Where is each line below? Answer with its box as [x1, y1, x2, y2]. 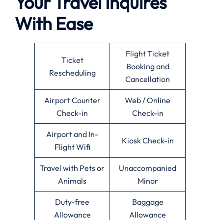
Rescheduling [49, 67, 96, 78]
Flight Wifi [54, 141, 90, 152]
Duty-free [55, 196, 89, 207]
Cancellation [125, 74, 170, 84]
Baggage [132, 196, 164, 207]
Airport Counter [44, 95, 101, 105]
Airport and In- [46, 129, 98, 139]
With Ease [15, 12, 93, 34]
